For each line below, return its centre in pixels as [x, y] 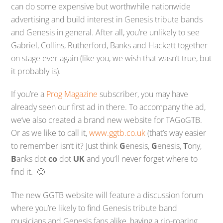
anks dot [33, 159]
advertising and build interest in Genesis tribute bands [107, 19]
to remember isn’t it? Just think [65, 146]
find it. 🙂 [28, 172]
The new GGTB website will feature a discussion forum [107, 195]
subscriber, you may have [143, 94]
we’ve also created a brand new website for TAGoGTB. [107, 120]
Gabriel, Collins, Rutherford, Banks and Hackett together [110, 45]
